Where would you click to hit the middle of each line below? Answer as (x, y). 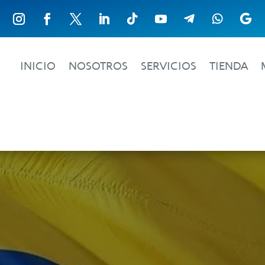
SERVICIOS (169, 66)
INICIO (38, 66)
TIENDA (229, 66)
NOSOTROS (98, 66)
